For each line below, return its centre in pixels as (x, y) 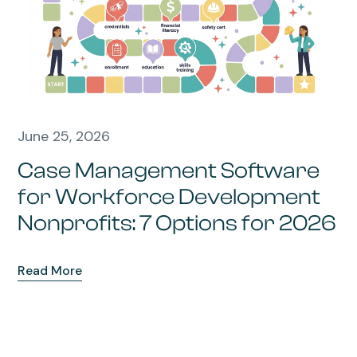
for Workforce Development (169, 196)
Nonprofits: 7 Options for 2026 (177, 223)
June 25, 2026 (64, 136)
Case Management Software (169, 170)
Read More (50, 270)
